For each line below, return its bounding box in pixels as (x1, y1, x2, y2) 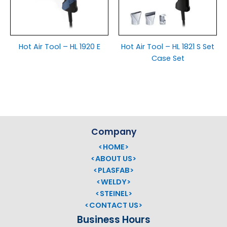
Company (91, 126, 136, 138)
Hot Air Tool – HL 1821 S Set (121, 42, 214, 52)
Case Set (151, 53, 184, 64)
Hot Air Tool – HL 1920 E (18, 42, 100, 52)
